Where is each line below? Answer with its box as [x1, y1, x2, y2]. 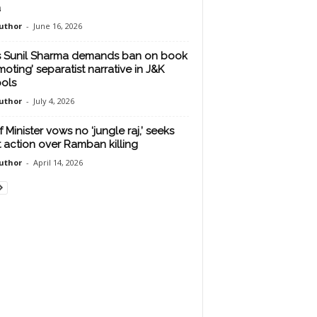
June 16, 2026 [33, 21, 82, 31]
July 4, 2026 [33, 96, 74, 106]
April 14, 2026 [33, 157, 83, 168]
